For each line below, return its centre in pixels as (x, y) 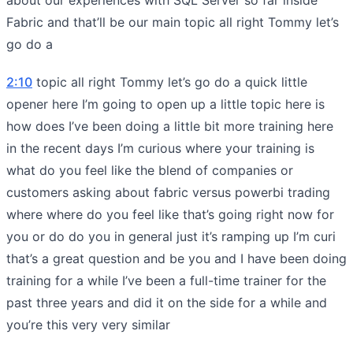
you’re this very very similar (88, 324)
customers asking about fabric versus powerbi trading (168, 192)
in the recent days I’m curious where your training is (160, 148)
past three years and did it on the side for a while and (167, 302)
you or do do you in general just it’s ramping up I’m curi (171, 236)
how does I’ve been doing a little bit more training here (170, 126)
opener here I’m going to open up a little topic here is (165, 104)
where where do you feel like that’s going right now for (170, 214)
